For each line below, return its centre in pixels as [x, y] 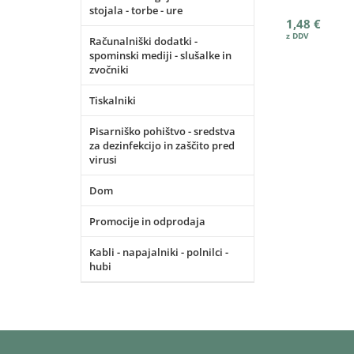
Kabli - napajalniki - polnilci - [159, 252]
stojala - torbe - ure [136, 10]
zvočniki [109, 70]
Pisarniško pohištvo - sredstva [162, 131]
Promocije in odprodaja [147, 221]
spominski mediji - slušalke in [160, 55]
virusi [103, 160]
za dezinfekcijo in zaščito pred [162, 145]
